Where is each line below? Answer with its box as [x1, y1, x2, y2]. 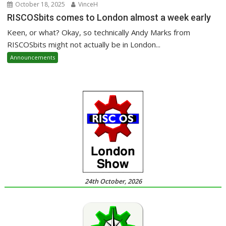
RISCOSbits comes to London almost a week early [7, 12, 211, 23]
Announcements [10, 53, 55, 62]
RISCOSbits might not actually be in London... [7, 39, 161, 50]
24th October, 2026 [84, 177, 142, 186]
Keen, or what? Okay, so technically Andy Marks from [7, 27, 191, 38]
